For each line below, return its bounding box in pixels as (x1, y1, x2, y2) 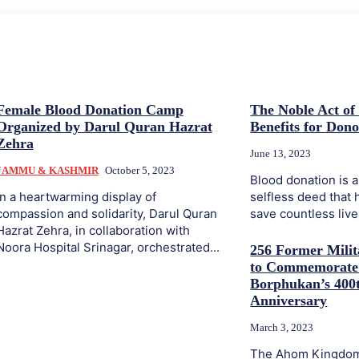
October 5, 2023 (104, 164, 175, 176)
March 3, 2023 (250, 321, 314, 333)
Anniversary (250, 292, 328, 309)
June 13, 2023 (250, 147, 312, 159)
